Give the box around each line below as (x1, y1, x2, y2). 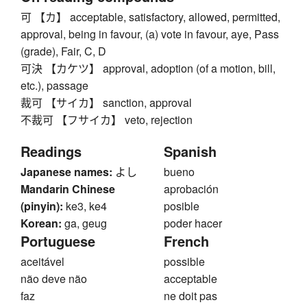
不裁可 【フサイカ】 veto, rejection (21, 112, 193, 128)
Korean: (21, 215, 62, 232)
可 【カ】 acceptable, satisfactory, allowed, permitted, (21, 9, 280, 25)
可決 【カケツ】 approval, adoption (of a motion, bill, (21, 60, 275, 77)
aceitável (21, 254, 64, 270)
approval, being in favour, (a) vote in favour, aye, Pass (21, 26, 279, 42)
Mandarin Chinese (21, 181, 115, 197)
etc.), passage (21, 77, 88, 94)
